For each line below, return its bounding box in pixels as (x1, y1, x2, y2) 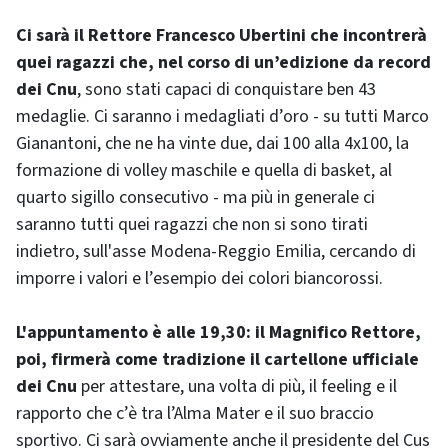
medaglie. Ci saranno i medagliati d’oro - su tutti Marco (16, 104, 429, 129)
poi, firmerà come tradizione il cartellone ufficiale (16, 347, 419, 372)
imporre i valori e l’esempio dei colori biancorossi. (16, 266, 383, 291)
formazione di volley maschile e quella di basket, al (16, 158, 392, 183)
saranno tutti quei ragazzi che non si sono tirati (16, 212, 368, 237)
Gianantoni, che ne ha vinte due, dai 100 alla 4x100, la (16, 131, 409, 156)
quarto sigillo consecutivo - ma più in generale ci (16, 185, 375, 210)
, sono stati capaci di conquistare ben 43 (77, 77, 376, 102)
